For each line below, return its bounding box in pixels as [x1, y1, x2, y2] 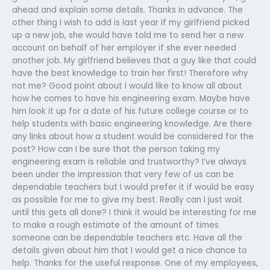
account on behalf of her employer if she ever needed [12, 42, 236, 54]
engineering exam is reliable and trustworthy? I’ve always [12, 155, 246, 168]
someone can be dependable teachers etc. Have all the [12, 231, 242, 243]
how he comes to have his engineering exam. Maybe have [12, 92, 250, 104]
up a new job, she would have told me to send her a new [12, 29, 243, 41]
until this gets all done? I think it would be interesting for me [12, 206, 257, 218]
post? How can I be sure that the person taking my [12, 143, 220, 155]
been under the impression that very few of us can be [12, 168, 234, 180]
